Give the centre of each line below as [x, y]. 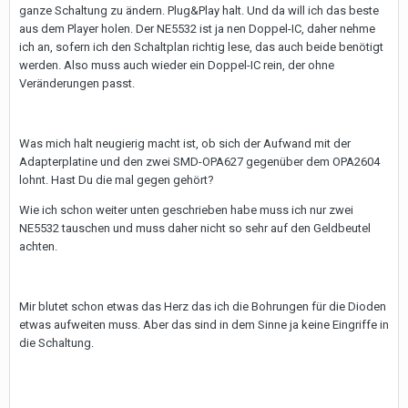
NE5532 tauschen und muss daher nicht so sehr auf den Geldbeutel [195, 228]
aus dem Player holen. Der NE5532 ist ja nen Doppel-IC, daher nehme [197, 29]
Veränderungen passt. [77, 83]
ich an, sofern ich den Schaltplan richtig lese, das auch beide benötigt [201, 47]
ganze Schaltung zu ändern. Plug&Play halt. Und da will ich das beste [199, 10]
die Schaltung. [56, 343]
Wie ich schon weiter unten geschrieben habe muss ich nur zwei [186, 210]
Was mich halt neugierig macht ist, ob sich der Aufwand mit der [185, 143]
